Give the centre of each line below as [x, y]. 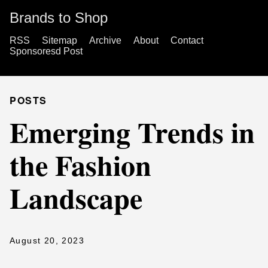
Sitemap [60, 40]
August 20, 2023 [47, 240]
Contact [187, 40]
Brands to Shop [59, 18]
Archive [105, 40]
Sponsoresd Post [46, 51]
